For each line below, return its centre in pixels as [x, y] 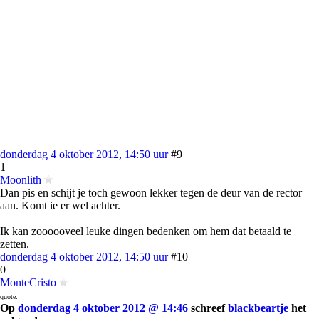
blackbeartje [258, 308]
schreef [208, 308]
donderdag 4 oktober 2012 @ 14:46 [103, 308]
